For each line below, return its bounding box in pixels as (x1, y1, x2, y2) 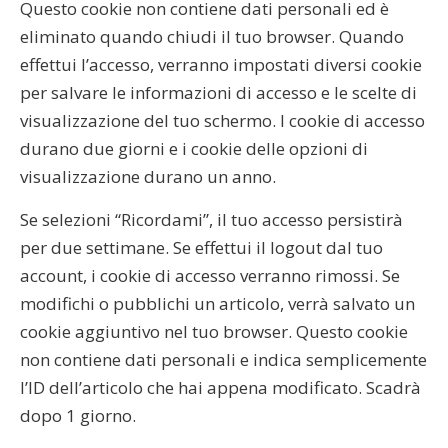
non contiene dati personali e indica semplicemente (20, 347, 427, 371)
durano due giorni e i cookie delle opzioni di (20, 136, 368, 160)
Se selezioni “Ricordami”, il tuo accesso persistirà (20, 207, 403, 231)
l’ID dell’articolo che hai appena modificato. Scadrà (20, 375, 421, 399)
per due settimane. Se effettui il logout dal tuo (20, 235, 383, 259)
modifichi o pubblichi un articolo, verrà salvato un (20, 291, 415, 315)
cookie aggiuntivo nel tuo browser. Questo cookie (20, 319, 408, 343)
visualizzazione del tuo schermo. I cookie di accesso (20, 108, 425, 132)
